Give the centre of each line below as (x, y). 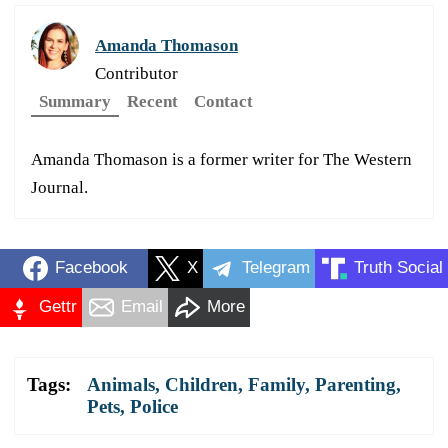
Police (154, 406)
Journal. (59, 187)
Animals (121, 384)
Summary (75, 101)
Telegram (276, 268)
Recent (152, 101)
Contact (223, 101)
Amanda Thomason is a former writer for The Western (221, 159)
